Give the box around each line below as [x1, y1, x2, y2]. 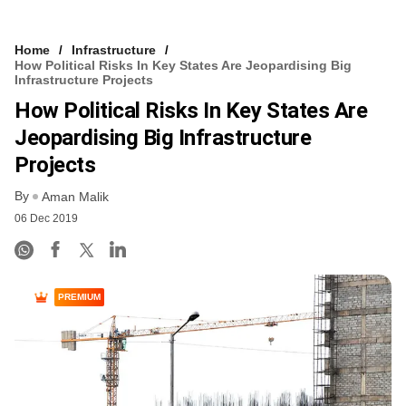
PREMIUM [58, 292, 101, 303]
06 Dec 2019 [14, 212, 78, 226]
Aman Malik [42, 189, 109, 205]
